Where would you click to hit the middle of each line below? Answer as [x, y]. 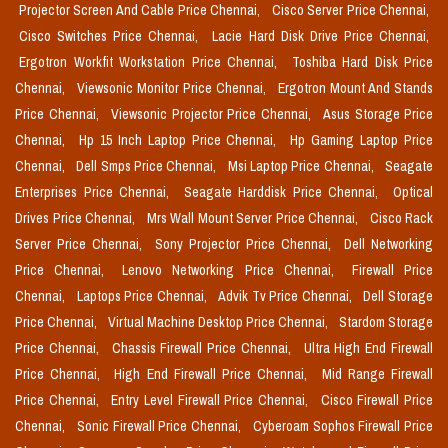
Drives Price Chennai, [77, 218]
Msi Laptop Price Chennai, [302, 166]
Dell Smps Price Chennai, [148, 166]
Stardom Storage [386, 322]
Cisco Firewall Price [377, 400]
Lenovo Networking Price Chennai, [233, 270]
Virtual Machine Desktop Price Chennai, [219, 322]
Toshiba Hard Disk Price [362, 62]
